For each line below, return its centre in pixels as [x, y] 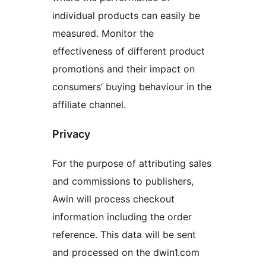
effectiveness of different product [129, 51]
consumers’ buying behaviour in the [132, 87]
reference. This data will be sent [124, 234]
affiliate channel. [89, 105]
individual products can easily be [126, 16]
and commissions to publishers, [123, 181]
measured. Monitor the [103, 34]
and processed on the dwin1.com [126, 252]
